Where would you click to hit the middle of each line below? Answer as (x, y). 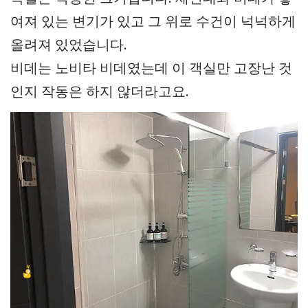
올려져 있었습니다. (69, 45)
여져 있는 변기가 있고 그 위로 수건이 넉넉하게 (153, 21)
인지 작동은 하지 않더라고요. (100, 91)
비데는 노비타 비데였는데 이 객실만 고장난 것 (151, 68)
